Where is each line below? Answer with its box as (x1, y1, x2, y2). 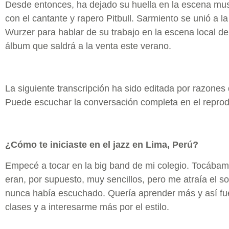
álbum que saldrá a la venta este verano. (5, 41, 171, 52)
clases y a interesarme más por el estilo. (5, 202, 169, 213)
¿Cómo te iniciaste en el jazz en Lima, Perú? (5, 139, 198, 150)
